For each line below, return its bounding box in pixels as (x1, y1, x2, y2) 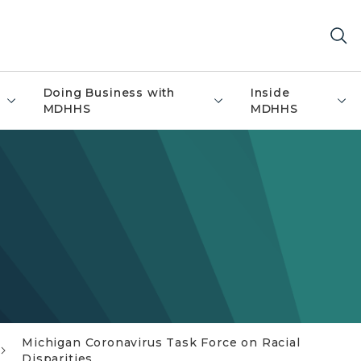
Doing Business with (43, 85, 176, 100)
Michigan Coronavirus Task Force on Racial (22, 335, 301, 350)
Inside (250, 85, 290, 100)
